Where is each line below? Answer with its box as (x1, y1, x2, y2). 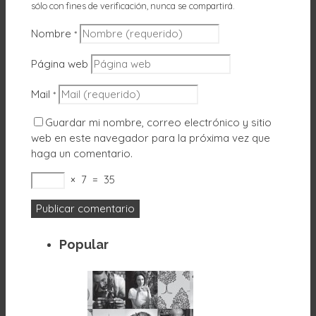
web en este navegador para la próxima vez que (31, 130, 270, 145)
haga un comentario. (31, 146, 133, 160)
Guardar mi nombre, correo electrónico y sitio (45, 115, 272, 129)
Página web (31, 56, 88, 71)
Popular (59, 236, 109, 252)
